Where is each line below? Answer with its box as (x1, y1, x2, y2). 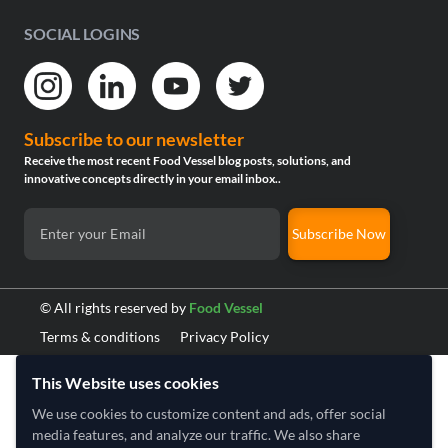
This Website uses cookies (32, 373, 219, 392)
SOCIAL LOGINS (24, 24, 141, 43)
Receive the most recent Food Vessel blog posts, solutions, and (24, 153, 351, 168)
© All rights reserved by (40, 299, 189, 316)
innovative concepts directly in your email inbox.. (24, 171, 281, 186)
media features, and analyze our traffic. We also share (32, 426, 360, 443)
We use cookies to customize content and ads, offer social (32, 405, 386, 422)
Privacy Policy (180, 328, 269, 345)
